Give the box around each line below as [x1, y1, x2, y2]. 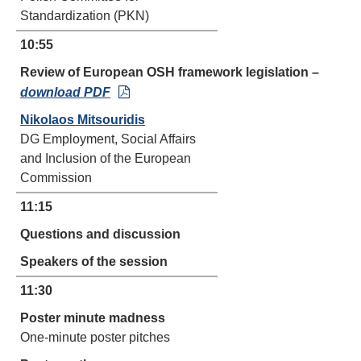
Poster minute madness [20, 311, 165, 325]
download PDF [20, 85, 110, 99]
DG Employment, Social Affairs [20, 132, 196, 146]
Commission [20, 171, 95, 185]
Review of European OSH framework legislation [20, 65, 312, 79]
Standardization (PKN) [20, 9, 149, 23]
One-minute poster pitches [20, 330, 170, 344]
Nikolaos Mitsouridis [20, 113, 145, 127]
